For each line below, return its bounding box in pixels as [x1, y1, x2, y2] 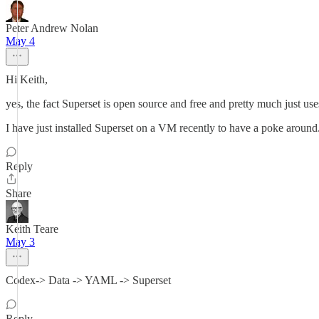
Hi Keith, [6, 73, 48, 85]
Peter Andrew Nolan [6, 22, 98, 34]
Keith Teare [6, 223, 58, 235]
